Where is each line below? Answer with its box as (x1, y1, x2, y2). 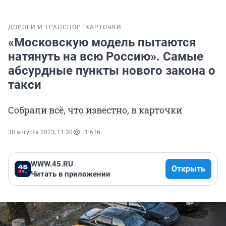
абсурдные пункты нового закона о (8, 64, 215, 78)
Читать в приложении (31, 169, 110, 179)
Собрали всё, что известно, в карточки (8, 104, 182, 117)
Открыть (172, 164, 205, 174)
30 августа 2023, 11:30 (8, 129, 73, 136)
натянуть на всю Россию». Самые (8, 49, 203, 64)
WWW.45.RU (31, 159, 73, 169)
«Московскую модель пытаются (8, 35, 196, 50)
